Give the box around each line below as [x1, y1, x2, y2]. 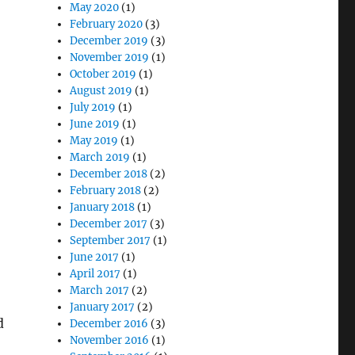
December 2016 [70, 317, 149, 330]
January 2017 [70, 300, 136, 314]
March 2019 [70, 151, 131, 164]
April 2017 [70, 267, 121, 281]
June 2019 [70, 117, 120, 131]
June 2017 [70, 250, 120, 264]
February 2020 [70, 17, 143, 31]
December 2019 [70, 34, 149, 48]
